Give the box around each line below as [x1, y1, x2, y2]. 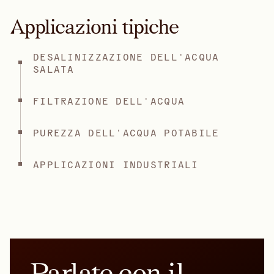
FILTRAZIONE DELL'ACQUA [33, 94, 185, 106]
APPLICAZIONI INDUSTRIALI [33, 157, 199, 170]
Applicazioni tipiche [10, 15, 179, 38]
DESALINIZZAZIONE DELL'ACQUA [33, 50, 220, 62]
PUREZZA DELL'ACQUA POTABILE [33, 125, 220, 138]
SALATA [33, 62, 75, 75]
